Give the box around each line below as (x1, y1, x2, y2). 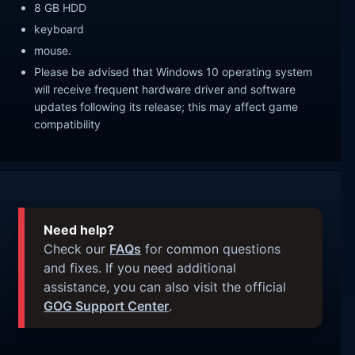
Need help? (44, 222, 115, 239)
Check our (44, 241, 110, 258)
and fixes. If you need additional (44, 260, 237, 277)
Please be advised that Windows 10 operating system (34, 64, 313, 78)
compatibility (34, 116, 101, 131)
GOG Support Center (44, 298, 170, 315)
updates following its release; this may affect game (34, 99, 299, 113)
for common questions (141, 241, 281, 258)
